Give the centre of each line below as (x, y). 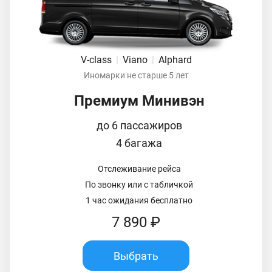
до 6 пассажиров (139, 126)
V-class (97, 60)
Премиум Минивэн (139, 101)
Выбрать (136, 256)
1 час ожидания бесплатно (139, 201)
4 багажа (139, 143)
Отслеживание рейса (139, 169)
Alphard (175, 60)
